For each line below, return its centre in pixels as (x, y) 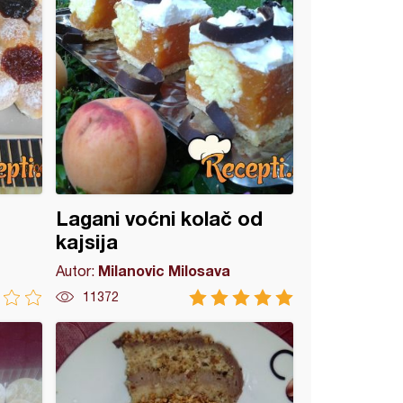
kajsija (87, 242)
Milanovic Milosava (165, 270)
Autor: (77, 271)
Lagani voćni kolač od (160, 219)
